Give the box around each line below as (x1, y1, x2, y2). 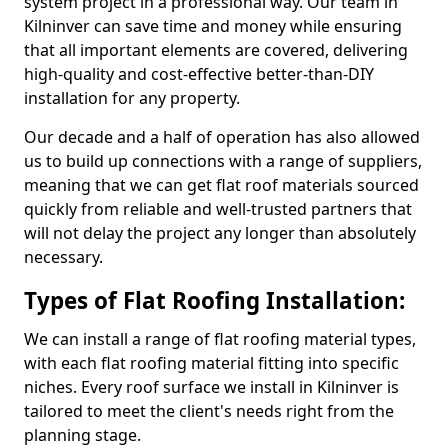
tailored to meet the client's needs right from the (24, 400, 394, 422)
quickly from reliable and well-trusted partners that (24, 198, 412, 220)
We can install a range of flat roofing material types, (24, 328, 416, 350)
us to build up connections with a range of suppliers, (24, 150, 422, 172)
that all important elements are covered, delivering (24, 39, 408, 61)
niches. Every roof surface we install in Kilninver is (24, 376, 399, 398)
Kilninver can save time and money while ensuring (24, 15, 402, 37)
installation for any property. (24, 87, 240, 109)
